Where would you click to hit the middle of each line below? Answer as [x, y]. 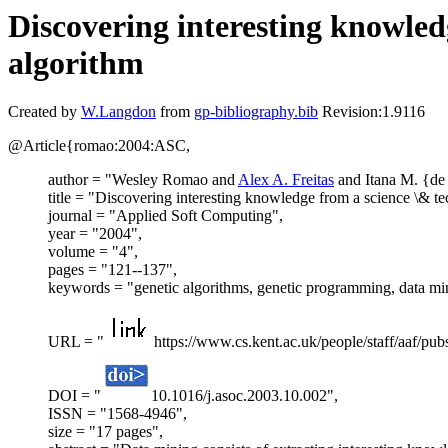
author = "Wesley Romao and [143, 180]
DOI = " [74, 396]
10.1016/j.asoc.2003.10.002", [244, 396]
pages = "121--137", [112, 270]
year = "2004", [95, 234]
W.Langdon [118, 112]
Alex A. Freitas [286, 180]
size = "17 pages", [105, 432]
